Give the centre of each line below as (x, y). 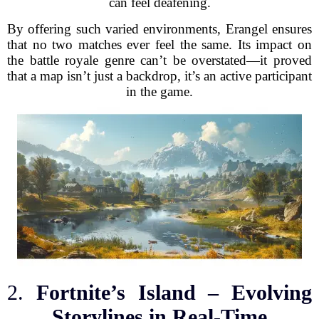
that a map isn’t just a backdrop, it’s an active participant (159, 76)
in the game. (159, 91)
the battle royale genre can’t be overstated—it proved (159, 60)
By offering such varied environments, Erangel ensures (159, 29)
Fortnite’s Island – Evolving (174, 292)
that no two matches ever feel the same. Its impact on (159, 45)
